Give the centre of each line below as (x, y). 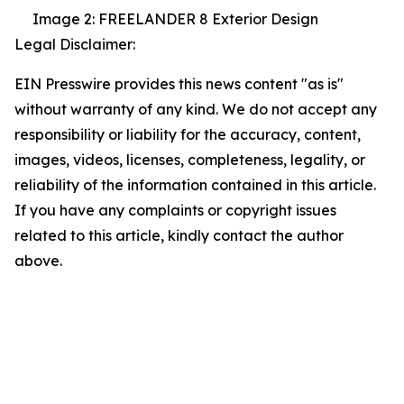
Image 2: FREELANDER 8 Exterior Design (175, 19)
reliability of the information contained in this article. (195, 185)
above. (38, 261)
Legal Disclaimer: (75, 45)
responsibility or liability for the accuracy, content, (188, 135)
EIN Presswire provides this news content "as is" (179, 84)
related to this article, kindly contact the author (179, 236)
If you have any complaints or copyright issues (175, 211)
